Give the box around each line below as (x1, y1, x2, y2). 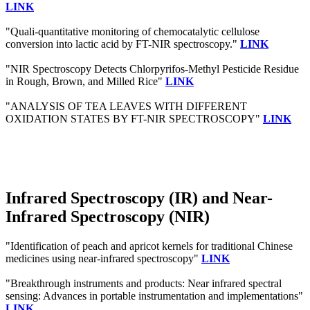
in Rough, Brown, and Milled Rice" (6, 75, 165, 88)
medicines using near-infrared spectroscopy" (6, 253, 201, 265)
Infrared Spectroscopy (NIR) (6, 208, 210, 226)
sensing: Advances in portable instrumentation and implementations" (6, 290, 303, 302)
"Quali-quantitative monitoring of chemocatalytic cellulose (6, 26, 259, 38)
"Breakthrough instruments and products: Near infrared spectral (6, 277, 282, 290)
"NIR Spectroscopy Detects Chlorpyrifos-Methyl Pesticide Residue (6, 63, 299, 75)
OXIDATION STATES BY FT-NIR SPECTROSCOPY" (6, 113, 263, 125)
